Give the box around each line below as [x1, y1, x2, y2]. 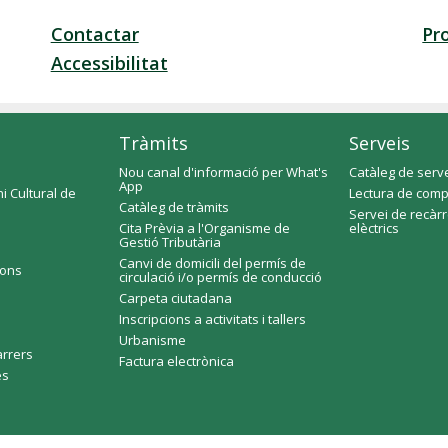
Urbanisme [119, 331, 186, 349]
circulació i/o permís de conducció [119, 268, 322, 286]
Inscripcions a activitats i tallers [119, 310, 306, 328]
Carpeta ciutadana [119, 289, 232, 307]
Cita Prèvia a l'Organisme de [119, 219, 290, 237]
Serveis [349, 131, 410, 155]
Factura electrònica [119, 352, 234, 370]
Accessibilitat [50, 51, 168, 75]
